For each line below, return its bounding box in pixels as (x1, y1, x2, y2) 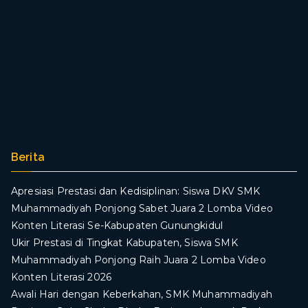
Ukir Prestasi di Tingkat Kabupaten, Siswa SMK (11, 236, 238, 249)
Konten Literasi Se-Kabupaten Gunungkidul (11, 219, 223, 232)
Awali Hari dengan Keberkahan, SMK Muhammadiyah (11, 287, 272, 300)
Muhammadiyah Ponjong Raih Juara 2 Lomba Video (11, 253, 266, 266)
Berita (11, 150, 45, 164)
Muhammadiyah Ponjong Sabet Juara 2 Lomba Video (11, 201, 273, 214)
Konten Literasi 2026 (11, 270, 111, 283)
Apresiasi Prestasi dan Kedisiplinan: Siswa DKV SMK (11, 184, 261, 197)
